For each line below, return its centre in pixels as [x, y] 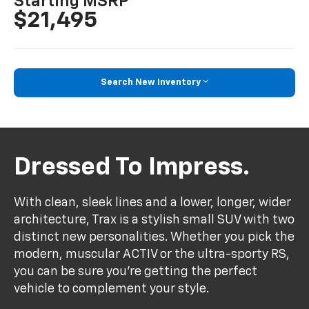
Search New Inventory [151, 83]
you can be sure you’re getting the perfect [136, 271]
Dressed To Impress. [132, 168]
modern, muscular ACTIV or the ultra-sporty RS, [152, 254]
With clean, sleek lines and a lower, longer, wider [153, 202]
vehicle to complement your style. [112, 289]
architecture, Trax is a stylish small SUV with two [154, 220]
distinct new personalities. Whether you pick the [154, 237]
